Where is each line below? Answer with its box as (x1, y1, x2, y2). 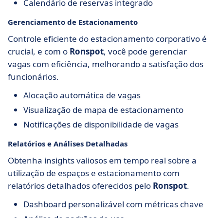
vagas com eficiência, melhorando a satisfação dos (8, 58, 203, 70)
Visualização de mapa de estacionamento (23, 104, 183, 115)
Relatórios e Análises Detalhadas (8, 139, 127, 148)
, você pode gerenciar (104, 46, 187, 57)
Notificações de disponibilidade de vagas (23, 119, 179, 130)
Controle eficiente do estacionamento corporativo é (8, 33, 207, 44)
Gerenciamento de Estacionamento (8, 17, 138, 27)
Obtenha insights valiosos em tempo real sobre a (8, 155, 197, 166)
